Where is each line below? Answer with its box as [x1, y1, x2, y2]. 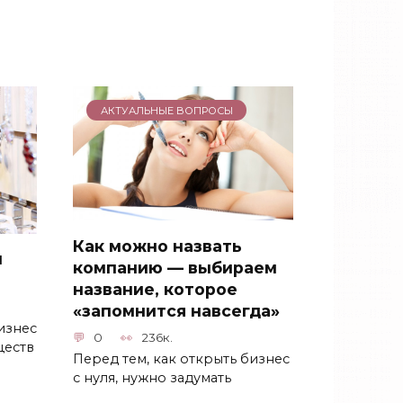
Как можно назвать [73, 236, 242, 255]
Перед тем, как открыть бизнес [73, 350, 290, 367]
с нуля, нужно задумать [73, 369, 231, 386]
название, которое [73, 279, 237, 299]
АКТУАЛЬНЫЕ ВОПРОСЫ [100, 103, 233, 117]
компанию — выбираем [73, 257, 277, 277]
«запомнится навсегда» [73, 300, 280, 320]
